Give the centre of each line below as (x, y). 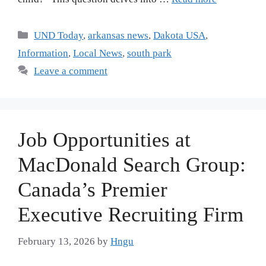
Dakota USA (180, 36)
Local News (98, 53)
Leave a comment (71, 71)
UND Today (59, 36)
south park (149, 53)
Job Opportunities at (104, 140)
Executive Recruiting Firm (131, 215)
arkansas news (118, 36)
